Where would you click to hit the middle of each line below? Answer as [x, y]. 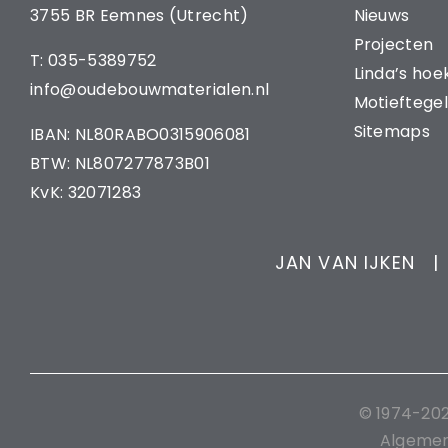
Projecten [393, 44]
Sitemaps [392, 131]
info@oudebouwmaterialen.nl [150, 89]
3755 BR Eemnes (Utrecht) [139, 15]
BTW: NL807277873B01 [120, 163]
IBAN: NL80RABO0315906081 [140, 134]
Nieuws [381, 15]
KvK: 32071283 [86, 192]
